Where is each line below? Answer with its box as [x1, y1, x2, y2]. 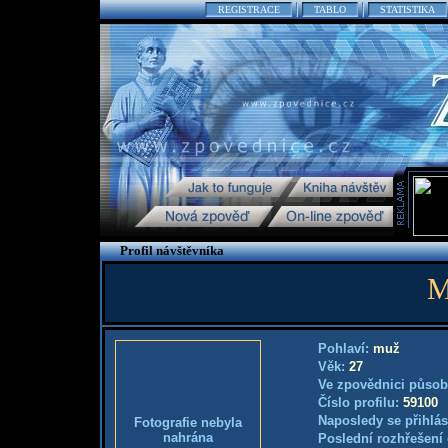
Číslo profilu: [317, 395, 403, 410]
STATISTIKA [380, 4, 435, 15]
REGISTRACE [218, 4, 280, 15]
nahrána [162, 430, 213, 445]
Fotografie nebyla [133, 415, 242, 430]
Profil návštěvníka [119, 243, 224, 258]
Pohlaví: [317, 341, 373, 356]
